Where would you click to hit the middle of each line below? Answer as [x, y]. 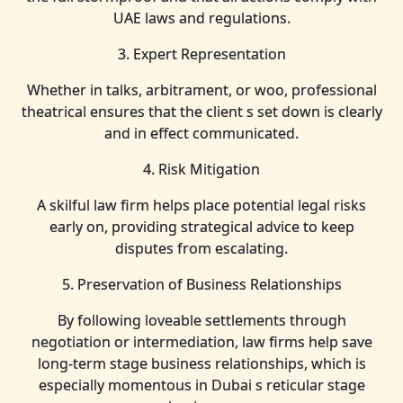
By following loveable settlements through [201, 320]
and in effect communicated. [201, 133]
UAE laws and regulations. [201, 18]
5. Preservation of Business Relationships [201, 284]
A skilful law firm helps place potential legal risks [201, 205]
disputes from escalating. [201, 248]
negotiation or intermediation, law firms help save [201, 342]
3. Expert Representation [201, 54]
